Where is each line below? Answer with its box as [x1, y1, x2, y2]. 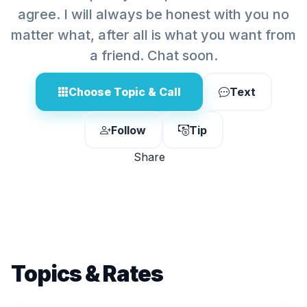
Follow [111, 123, 146, 137]
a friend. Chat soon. [89, 47, 218, 64]
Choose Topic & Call [68, 85, 181, 99]
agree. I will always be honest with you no [18, 6, 289, 23]
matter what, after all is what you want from [11, 27, 296, 43]
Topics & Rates [11, 260, 163, 287]
